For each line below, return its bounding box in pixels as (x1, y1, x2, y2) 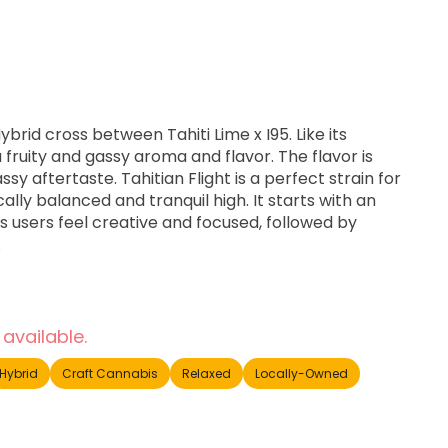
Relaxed (182, 365, 231, 382)
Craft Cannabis (62, 365, 158, 382)
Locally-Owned (255, 365, 348, 382)
